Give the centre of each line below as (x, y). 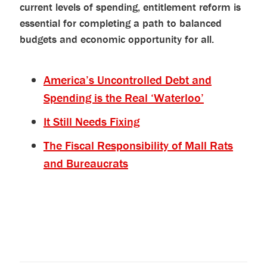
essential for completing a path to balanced (120, 23)
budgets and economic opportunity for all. (117, 39)
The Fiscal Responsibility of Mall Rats (138, 145)
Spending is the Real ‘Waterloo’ (123, 97)
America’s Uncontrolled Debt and (127, 80)
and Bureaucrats (86, 163)
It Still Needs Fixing (91, 121)
